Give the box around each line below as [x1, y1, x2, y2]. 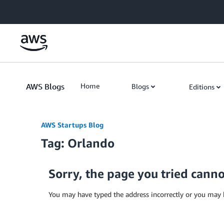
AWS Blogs [26, 81, 64, 91]
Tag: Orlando [41, 136, 114, 150]
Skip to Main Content [4, 5, 71, 14]
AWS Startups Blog [41, 120, 103, 129]
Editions [189, 82, 214, 91]
